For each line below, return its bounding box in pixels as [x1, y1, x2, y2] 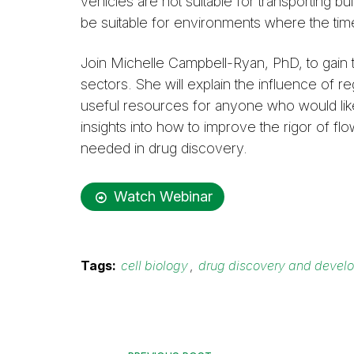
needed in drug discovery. [81, 139, 247, 156]
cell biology [121, 258, 189, 274]
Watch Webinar [114, 187, 213, 205]
